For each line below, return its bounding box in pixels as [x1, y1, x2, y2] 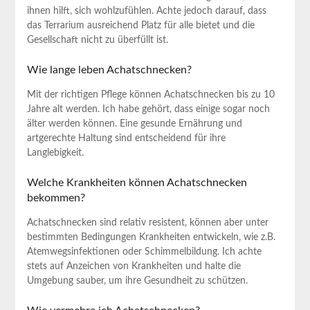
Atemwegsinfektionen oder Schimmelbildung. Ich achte [26, 247, 262, 257]
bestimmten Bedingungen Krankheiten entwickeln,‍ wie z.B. [26, 232, 275, 243]
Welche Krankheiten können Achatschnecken [26, 177, 247, 189]
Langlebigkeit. [26, 148, 84, 158]
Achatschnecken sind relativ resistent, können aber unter [26, 218, 268, 228]
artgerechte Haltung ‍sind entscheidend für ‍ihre [26, 134, 226, 144]
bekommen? [26, 192, 85, 204]
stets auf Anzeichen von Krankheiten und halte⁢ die [26, 262, 241, 272]
